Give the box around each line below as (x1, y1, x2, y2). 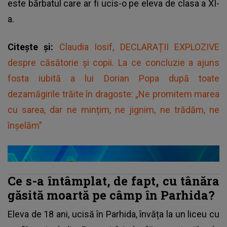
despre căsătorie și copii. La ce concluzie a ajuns (8, 57, 219, 68)
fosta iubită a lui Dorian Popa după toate (8, 72, 219, 84)
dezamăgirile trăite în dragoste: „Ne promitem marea (8, 88, 219, 99)
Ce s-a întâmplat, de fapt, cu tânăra (8, 172, 219, 188)
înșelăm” (8, 120, 42, 131)
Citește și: (8, 41, 59, 52)
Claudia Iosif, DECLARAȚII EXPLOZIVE (59, 41, 220, 52)
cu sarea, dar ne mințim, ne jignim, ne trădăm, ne (8, 104, 219, 115)
